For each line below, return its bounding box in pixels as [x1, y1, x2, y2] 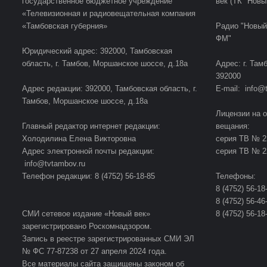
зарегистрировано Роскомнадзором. [22, 222, 152, 231]
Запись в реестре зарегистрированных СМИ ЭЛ [22, 234, 194, 244]
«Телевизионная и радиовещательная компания [22, 9, 195, 18]
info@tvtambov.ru [22, 159, 85, 169]
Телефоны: [216, 172, 256, 181]
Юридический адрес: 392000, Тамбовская [22, 46, 172, 56]
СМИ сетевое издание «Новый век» [22, 209, 150, 219]
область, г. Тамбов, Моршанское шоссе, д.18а [22, 59, 188, 69]
